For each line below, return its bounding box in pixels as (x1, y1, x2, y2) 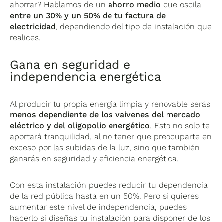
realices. (10, 33, 41, 43)
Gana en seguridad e (10, 57, 131, 72)
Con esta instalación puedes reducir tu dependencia (10, 180, 208, 190)
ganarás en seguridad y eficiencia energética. (10, 154, 179, 164)
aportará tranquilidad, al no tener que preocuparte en (10, 132, 212, 142)
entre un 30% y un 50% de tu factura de (10, 11, 166, 21)
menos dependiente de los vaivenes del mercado (10, 110, 201, 120)
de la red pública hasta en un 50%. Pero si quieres (10, 191, 199, 201)
